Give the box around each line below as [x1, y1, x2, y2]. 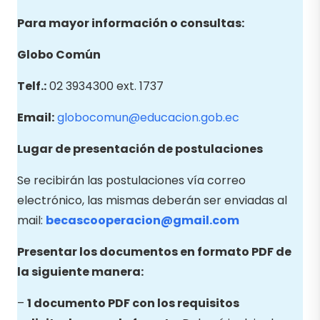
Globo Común [17, 46, 101, 63]
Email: [17, 109, 54, 126]
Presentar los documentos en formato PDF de [17, 243, 291, 260]
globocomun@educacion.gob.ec [57, 109, 239, 126]
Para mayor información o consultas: [17, 14, 244, 31]
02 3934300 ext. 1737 [46, 77, 164, 94]
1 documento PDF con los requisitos [27, 294, 239, 311]
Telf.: [17, 77, 46, 94]
